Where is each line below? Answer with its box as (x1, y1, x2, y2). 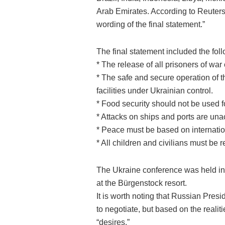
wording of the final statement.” (96, 20, 205, 29)
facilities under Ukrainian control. (96, 86, 213, 95)
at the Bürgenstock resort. (96, 179, 187, 188)
